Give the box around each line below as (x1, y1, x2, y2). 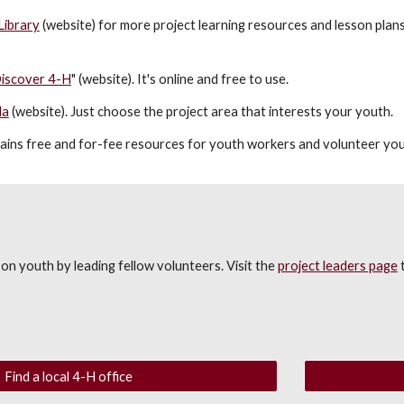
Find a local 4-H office (4, 368, 133, 384)
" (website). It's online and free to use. (70, 71, 291, 87)
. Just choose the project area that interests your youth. (64, 104, 396, 119)
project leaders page (277, 258, 398, 273)
